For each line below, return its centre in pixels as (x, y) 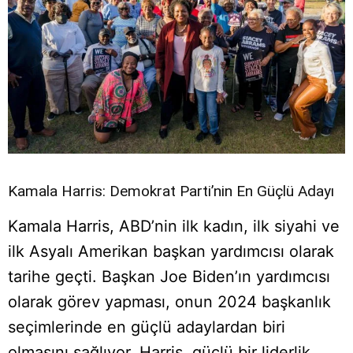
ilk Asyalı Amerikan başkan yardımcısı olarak (171, 252)
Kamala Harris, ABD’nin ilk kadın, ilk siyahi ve (174, 227)
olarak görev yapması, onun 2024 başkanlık (169, 302)
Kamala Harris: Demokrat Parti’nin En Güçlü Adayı (171, 191)
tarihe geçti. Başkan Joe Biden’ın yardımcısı (169, 277)
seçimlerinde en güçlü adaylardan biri (147, 327)
